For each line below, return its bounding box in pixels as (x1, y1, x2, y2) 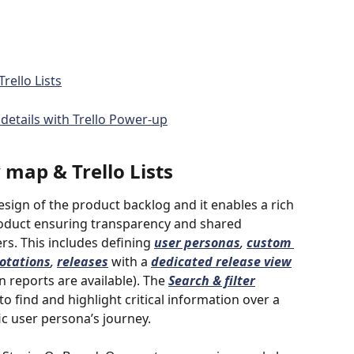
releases (57, 252, 108, 270)
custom (247, 233, 294, 251)
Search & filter (168, 271, 255, 289)
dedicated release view (151, 252, 292, 270)
